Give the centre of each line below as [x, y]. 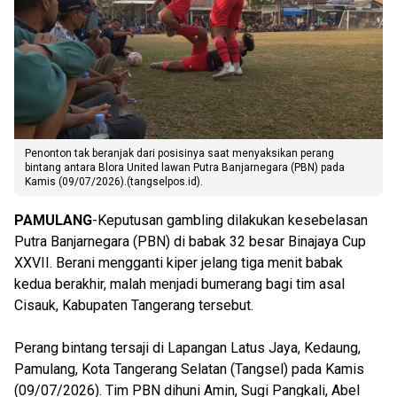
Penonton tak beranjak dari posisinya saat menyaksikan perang [179, 153]
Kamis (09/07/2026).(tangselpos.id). [114, 182]
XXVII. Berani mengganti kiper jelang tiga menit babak [179, 263]
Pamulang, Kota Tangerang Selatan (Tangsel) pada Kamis [189, 369]
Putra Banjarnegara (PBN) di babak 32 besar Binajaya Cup [190, 241]
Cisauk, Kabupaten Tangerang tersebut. [136, 305]
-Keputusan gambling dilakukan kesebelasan [230, 220]
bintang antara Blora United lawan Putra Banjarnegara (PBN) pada [185, 167]
